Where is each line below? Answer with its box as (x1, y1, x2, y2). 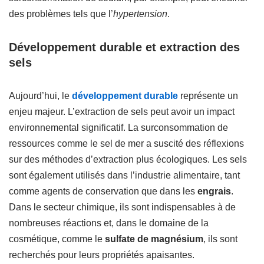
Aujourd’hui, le (9, 91, 72, 101)
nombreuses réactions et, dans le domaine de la (9, 218, 209, 228)
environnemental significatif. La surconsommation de (9, 123, 228, 133)
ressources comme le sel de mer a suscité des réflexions (9, 138, 244, 148)
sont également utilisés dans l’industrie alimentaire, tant (9, 170, 240, 180)
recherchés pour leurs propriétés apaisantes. (9, 250, 194, 260)
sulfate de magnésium (105, 234, 203, 244)
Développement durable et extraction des (9, 41, 240, 54)
